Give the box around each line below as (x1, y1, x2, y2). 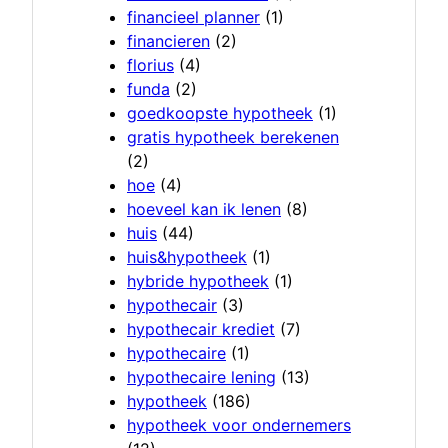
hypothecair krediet (127, 319, 275, 340)
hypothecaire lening (127, 367, 276, 388)
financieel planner (127, 7, 260, 28)
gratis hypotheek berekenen (127, 127, 339, 148)
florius (127, 55, 174, 76)
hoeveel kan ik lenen (127, 199, 281, 220)
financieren (127, 31, 210, 52)
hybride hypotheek (127, 271, 269, 292)
